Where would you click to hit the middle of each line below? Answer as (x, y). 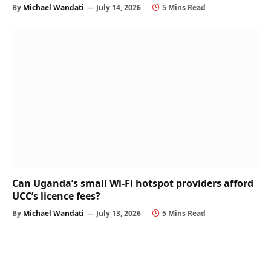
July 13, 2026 (119, 214)
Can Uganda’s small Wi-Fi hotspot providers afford (133, 184)
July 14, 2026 (119, 7)
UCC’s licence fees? (56, 196)
